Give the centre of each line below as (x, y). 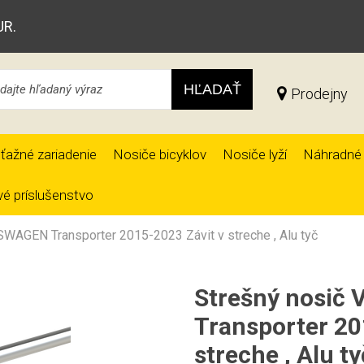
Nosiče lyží (255, 154)
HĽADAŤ (212, 89)
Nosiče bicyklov (160, 154)
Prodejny (319, 93)
